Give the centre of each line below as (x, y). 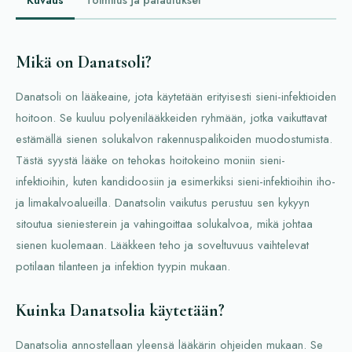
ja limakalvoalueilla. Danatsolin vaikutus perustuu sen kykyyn (163, 202)
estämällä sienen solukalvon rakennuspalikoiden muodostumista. (174, 139)
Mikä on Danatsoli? (84, 62)
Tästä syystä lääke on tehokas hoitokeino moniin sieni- (150, 160)
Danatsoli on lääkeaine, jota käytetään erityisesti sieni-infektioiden (176, 96)
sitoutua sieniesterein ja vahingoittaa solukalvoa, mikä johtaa (164, 224)
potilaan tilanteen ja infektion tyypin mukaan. (123, 266)
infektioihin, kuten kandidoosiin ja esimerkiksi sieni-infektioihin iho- (176, 181)
